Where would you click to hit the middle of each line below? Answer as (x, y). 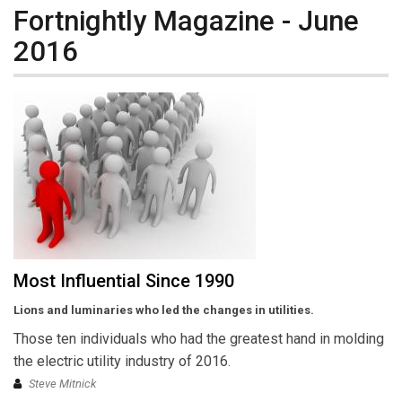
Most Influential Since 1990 (124, 281)
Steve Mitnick (62, 384)
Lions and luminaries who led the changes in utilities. (164, 310)
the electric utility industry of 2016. (122, 362)
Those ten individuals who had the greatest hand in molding (199, 339)
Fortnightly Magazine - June (186, 21)
